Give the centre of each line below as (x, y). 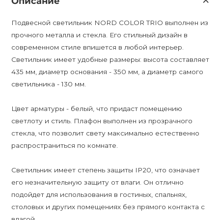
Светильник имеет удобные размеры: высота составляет (110, 59)
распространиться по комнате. (64, 145)
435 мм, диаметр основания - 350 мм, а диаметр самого (107, 71)
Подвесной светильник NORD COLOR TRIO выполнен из (110, 22)
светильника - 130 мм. (48, 84)
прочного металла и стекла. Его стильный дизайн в (99, 35)
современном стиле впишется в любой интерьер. (97, 47)
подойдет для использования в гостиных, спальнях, (99, 194)
